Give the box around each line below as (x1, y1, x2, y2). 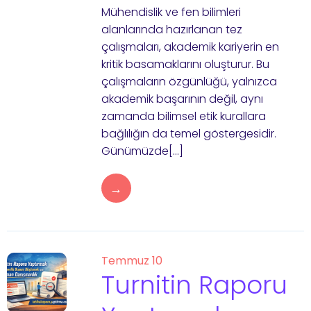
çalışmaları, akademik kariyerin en (101, 39, 279, 55)
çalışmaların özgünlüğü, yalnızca (101, 74, 277, 90)
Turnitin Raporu (101, 267, 287, 303)
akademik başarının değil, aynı (101, 91, 263, 107)
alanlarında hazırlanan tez (101, 22, 242, 37)
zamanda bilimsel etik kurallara (101, 108, 266, 124)
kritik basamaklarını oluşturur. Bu (101, 56, 269, 72)
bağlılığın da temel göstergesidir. (101, 126, 276, 142)
